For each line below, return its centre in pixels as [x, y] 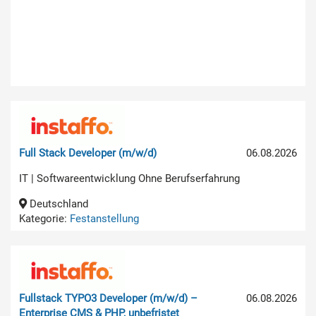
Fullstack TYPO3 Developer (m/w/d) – [108, 298]
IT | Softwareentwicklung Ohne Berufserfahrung [129, 178]
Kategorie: [44, 219]
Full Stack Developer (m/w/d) [88, 153]
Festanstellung [104, 219]
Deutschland [57, 204]
